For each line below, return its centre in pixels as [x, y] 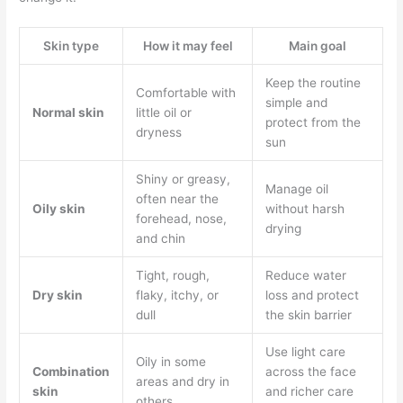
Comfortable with [185, 93]
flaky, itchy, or [177, 296]
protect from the [313, 123]
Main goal [318, 46]
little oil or [163, 113]
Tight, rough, [172, 276]
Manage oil [296, 189]
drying [283, 229]
